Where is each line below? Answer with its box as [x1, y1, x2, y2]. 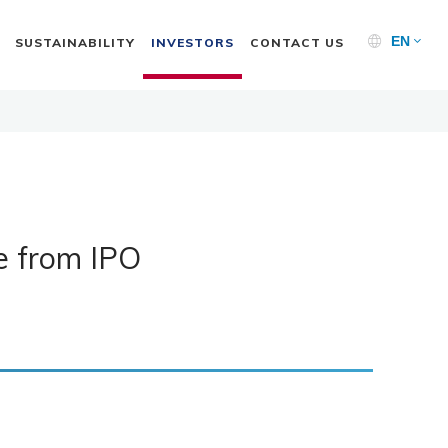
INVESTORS [150, 34, 234, 50]
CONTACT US [249, 34, 344, 50]
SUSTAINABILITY [14, 34, 135, 50]
